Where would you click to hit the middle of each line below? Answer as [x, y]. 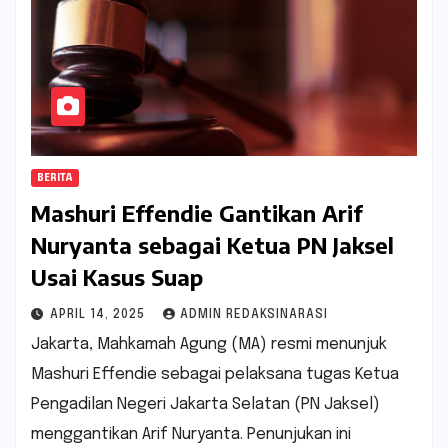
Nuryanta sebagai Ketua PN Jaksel [212, 245]
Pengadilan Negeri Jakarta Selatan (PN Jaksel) [205, 405]
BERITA [55, 178]
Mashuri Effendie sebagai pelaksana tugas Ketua [215, 375]
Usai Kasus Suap [117, 277]
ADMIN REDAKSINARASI [254, 315]
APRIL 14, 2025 [99, 315]
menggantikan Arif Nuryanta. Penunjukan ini [191, 435]
